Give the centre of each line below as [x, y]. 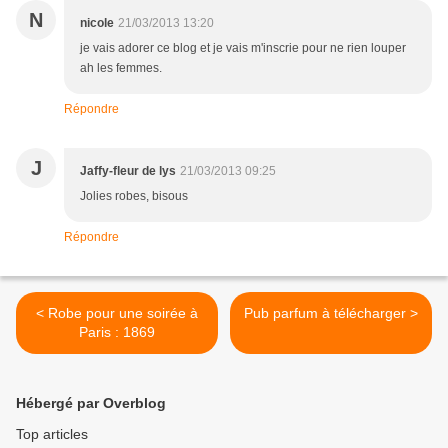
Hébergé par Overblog [91, 403]
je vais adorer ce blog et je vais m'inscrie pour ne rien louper [243, 48]
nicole [97, 23]
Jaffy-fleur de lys [128, 171]
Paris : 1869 [117, 332]
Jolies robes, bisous [134, 196]
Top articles [52, 434]
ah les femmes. [121, 68]
